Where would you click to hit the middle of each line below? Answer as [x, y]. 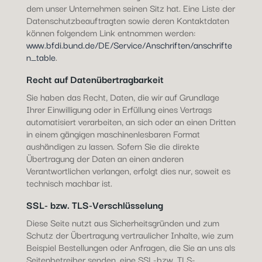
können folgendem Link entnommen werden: [111, 32]
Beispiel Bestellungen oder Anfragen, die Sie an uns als [130, 247]
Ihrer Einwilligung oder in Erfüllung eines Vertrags [119, 109]
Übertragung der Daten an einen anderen [105, 158]
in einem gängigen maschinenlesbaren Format [113, 133]
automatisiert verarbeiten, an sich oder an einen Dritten [131, 121]
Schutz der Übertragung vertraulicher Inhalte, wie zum [130, 235]
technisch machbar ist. [69, 182]
